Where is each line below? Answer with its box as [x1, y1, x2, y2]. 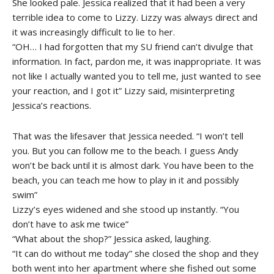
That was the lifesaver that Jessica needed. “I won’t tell [12, 129, 243, 142]
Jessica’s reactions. [12, 98, 91, 111]
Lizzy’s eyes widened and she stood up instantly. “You [12, 202, 239, 215]
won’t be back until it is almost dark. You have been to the [12, 158, 254, 171]
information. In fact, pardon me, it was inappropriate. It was [12, 54, 261, 67]
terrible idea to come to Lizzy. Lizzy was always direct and [12, 10, 257, 23]
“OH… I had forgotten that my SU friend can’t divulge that [12, 40, 253, 53]
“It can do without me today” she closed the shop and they [12, 246, 259, 259]
